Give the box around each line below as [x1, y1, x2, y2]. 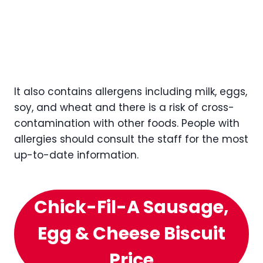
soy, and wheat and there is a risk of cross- [14, 100, 234, 114]
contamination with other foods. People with [14, 116, 240, 130]
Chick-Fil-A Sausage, [34, 195, 229, 220]
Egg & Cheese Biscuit [38, 221, 225, 246]
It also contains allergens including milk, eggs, [14, 85, 247, 99]
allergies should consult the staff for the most [14, 132, 248, 146]
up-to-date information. [14, 148, 139, 162]
